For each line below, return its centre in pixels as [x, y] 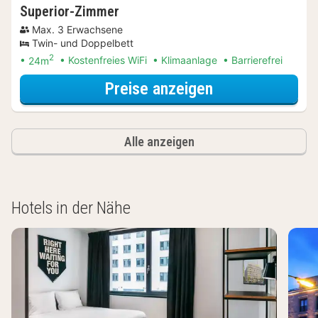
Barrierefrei [257, 60]
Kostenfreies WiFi [108, 60]
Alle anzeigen [159, 142]
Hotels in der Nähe [71, 208]
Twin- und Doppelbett [83, 43]
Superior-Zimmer [70, 11]
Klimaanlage [189, 60]
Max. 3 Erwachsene [77, 29]
